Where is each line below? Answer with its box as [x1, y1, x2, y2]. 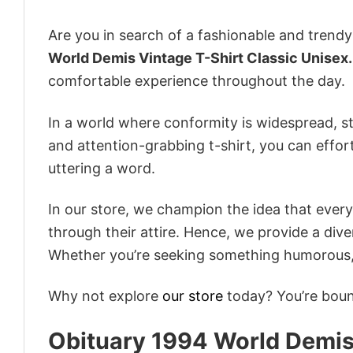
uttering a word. [48, 159, 155, 176]
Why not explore [48, 288, 162, 305]
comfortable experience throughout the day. [48, 72, 345, 90]
